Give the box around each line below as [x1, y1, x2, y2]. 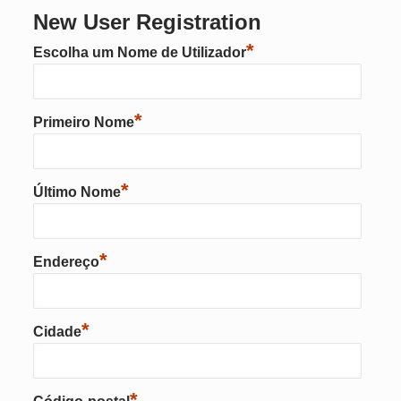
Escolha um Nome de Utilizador [32, 45, 246, 60]
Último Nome [32, 184, 121, 200]
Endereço [32, 254, 99, 269]
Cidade [32, 324, 81, 339]
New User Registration [32, 10, 261, 34]
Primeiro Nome [32, 115, 134, 130]
